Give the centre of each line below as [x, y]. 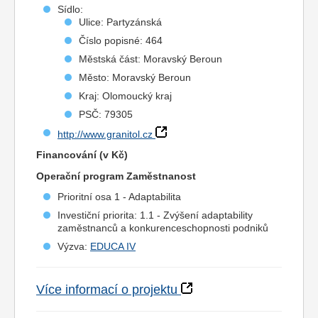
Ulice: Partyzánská [120, 22]
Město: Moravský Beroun [135, 77]
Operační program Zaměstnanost [116, 176]
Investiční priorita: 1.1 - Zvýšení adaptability [155, 215]
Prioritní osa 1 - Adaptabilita [119, 197]
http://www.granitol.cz [105, 134]
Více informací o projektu [107, 290]
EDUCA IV [113, 246]
